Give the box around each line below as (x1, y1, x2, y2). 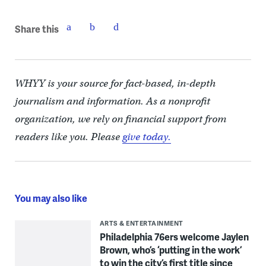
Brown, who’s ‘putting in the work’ (99, 243, 242, 256)
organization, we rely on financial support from (14, 113, 226, 125)
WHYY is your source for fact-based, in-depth (14, 77, 216, 90)
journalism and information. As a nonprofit (14, 95, 210, 107)
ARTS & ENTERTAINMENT (99, 218, 183, 227)
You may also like (14, 191, 87, 205)
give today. (122, 131, 171, 143)
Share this (14, 21, 59, 36)
